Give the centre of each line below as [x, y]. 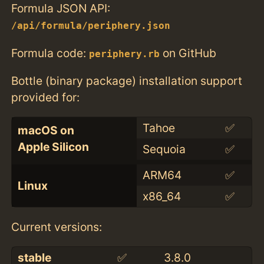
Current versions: [57, 227]
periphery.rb [125, 54]
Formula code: [50, 53]
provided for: [46, 97]
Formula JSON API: [61, 9]
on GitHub [188, 53]
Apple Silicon [53, 146]
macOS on [46, 130]
